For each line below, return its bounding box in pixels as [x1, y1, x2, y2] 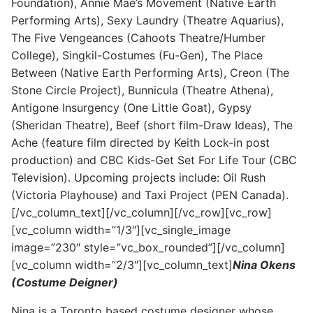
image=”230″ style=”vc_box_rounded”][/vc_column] [11, 240, 285, 254]
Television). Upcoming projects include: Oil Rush [11, 170, 265, 184]
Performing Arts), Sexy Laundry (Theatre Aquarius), [11, 13, 284, 27]
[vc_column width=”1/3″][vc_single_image [11, 222, 231, 237]
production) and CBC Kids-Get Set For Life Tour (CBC [11, 152, 297, 167]
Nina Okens [233, 257, 296, 272]
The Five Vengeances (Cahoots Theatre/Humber [11, 30, 265, 45]
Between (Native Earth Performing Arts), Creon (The [11, 65, 289, 80]
